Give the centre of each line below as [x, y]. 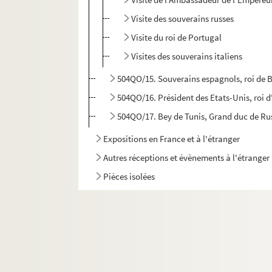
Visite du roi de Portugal [177, 38]
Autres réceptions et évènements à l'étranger [187, 158]
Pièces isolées [129, 177]
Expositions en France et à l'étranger [172, 139]
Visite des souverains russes [183, 19]
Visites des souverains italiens [187, 56]
